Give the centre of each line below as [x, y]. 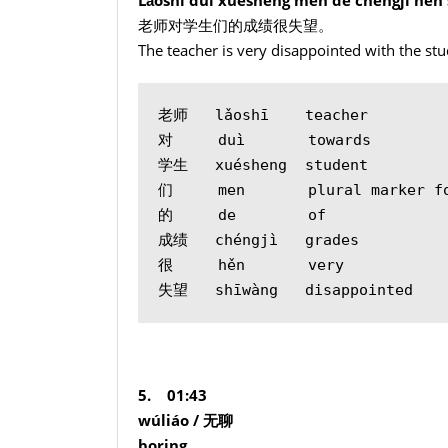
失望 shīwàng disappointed [285, 289]
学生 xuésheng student [263, 164]
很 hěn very [251, 264]
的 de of [242, 214]
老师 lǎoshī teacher [263, 114]
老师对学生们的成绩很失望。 [235, 24]
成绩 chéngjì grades [258, 239]
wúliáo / [170, 419]
